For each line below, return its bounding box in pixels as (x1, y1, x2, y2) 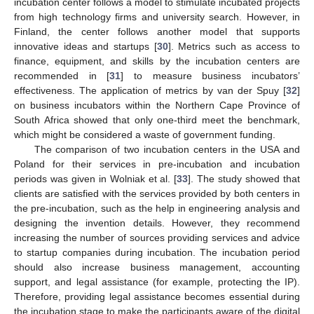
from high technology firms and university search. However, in (14, 11, 300, 23)
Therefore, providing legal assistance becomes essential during (14, 291, 300, 303)
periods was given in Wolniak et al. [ (14, 173, 177, 185)
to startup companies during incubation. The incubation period (14, 247, 300, 259)
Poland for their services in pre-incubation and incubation (14, 158, 300, 170)
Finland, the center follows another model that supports (14, 26, 300, 38)
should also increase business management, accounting (14, 261, 300, 273)
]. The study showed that (188, 173, 301, 185)
